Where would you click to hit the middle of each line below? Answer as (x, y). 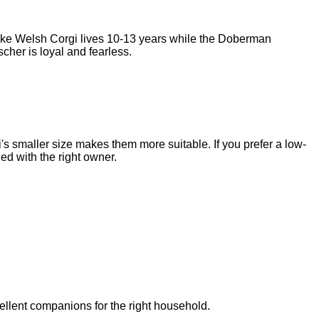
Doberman (245, 38)
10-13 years (137, 38)
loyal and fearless (84, 51)
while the (192, 38)
